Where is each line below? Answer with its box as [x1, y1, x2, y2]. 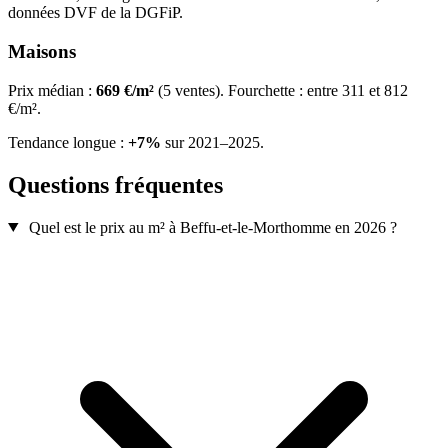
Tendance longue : [8, 133, 128, 151]
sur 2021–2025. [161, 133, 264, 151]
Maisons [8, 41, 76, 63]
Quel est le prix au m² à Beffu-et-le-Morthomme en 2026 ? [28, 218, 397, 236]
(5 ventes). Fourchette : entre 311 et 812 [154, 81, 408, 99]
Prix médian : [8, 81, 96, 99]
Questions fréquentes [8, 171, 223, 198]
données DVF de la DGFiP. [8, 4, 183, 22]
